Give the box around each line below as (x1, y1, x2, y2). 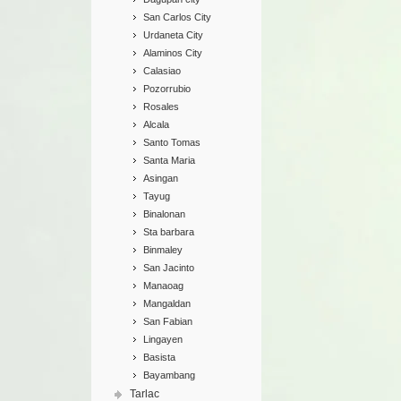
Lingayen (143, 334, 183, 345)
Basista (143, 352, 175, 363)
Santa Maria (143, 155, 195, 166)
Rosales (143, 101, 179, 112)
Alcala (143, 119, 169, 130)
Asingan (143, 173, 178, 183)
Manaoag (143, 280, 183, 291)
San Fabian (143, 316, 192, 327)
